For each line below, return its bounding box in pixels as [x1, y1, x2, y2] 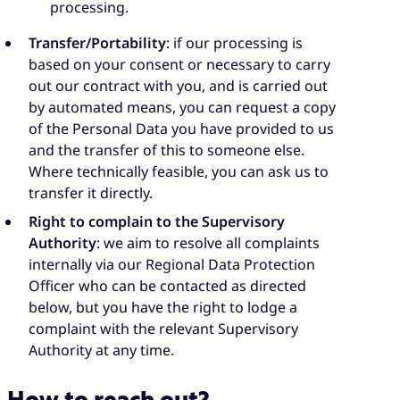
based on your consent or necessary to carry [29, 54, 330, 75]
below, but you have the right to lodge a [29, 297, 297, 318]
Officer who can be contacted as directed [29, 276, 306, 296]
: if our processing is [166, 33, 303, 54]
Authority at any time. [29, 340, 174, 361]
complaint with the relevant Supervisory [29, 319, 298, 339]
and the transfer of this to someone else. [29, 140, 304, 161]
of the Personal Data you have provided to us [29, 119, 334, 139]
